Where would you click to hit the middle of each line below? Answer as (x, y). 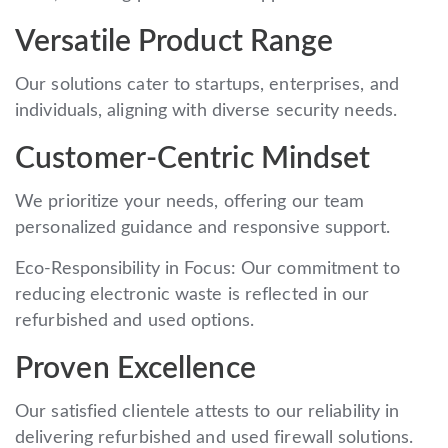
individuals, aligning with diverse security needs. (206, 110)
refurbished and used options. (134, 320)
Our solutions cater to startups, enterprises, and (207, 84)
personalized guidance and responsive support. (203, 227)
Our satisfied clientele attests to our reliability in (207, 411)
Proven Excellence (135, 368)
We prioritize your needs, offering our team (190, 201)
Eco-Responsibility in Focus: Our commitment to (207, 268)
